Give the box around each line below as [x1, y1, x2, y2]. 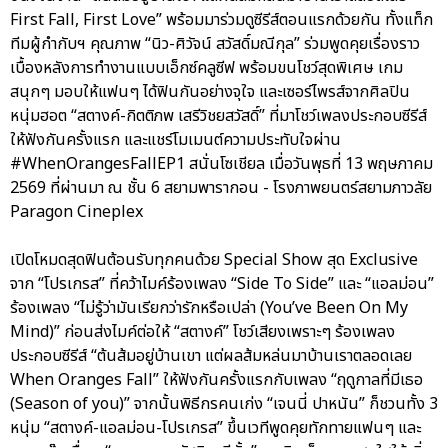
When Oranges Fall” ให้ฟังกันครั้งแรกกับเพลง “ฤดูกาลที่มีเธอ [10, 368, 423, 393]
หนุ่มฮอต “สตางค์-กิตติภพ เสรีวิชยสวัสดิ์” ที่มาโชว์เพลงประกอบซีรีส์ [10, 104, 427, 129]
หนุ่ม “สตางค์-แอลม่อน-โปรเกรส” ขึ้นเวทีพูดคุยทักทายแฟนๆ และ [10, 416, 421, 441]
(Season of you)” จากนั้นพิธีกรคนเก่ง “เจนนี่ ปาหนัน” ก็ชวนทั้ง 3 [10, 392, 438, 417]
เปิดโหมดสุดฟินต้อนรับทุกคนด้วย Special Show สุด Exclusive [10, 248, 418, 273]
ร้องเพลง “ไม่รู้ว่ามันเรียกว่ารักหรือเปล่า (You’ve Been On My [10, 296, 408, 321]
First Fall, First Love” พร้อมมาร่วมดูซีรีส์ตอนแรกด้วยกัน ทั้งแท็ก [10, 8, 433, 33]
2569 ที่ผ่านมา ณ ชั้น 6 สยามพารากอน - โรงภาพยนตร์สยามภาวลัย [10, 176, 432, 201]
